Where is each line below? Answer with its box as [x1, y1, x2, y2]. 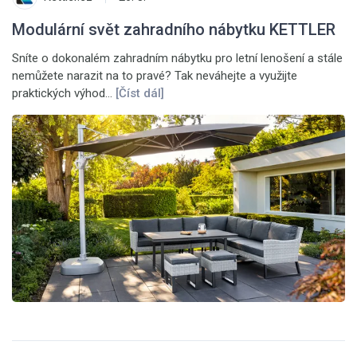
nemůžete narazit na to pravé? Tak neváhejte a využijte [12, 69, 297, 83]
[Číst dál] [116, 86, 164, 100]
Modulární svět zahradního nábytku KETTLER [12, 20, 335, 39]
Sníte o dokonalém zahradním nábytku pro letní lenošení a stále [12, 51, 343, 65]
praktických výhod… [12, 86, 116, 100]
